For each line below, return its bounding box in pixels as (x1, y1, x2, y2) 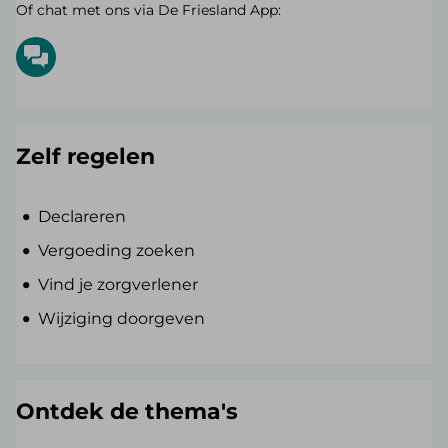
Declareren (38, 206, 127, 226)
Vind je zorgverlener (38, 274, 199, 294)
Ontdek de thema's (16, 397, 238, 425)
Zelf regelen (16, 142, 155, 170)
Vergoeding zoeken (38, 240, 196, 260)
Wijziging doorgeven (38, 308, 206, 328)
